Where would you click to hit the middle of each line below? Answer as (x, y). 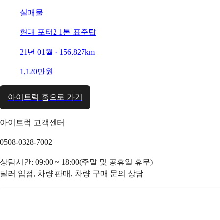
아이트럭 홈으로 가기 (45, 97)
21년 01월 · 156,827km (57, 52)
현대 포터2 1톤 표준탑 (58, 32)
